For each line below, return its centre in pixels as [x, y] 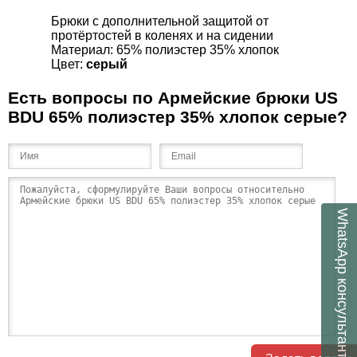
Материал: [84, 50]
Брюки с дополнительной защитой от [160, 22]
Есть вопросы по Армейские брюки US [173, 98]
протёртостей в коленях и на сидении [162, 36]
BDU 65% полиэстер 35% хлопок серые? [178, 117]
